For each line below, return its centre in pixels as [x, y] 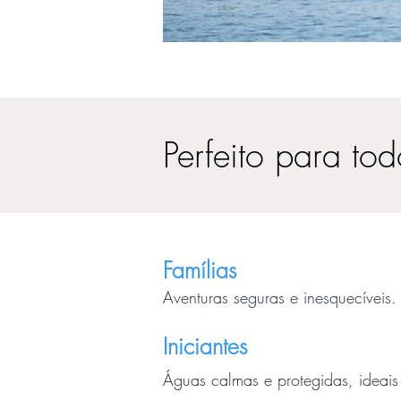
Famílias [200, 270]
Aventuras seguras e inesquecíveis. [280, 297]
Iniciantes [205, 346]
